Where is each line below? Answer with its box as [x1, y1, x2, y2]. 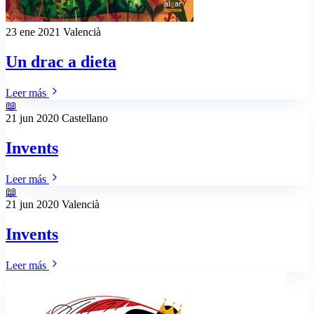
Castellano [62, 111, 108, 124]
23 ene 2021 [6, 26, 63, 39]
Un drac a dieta [6, 53, 116, 71]
